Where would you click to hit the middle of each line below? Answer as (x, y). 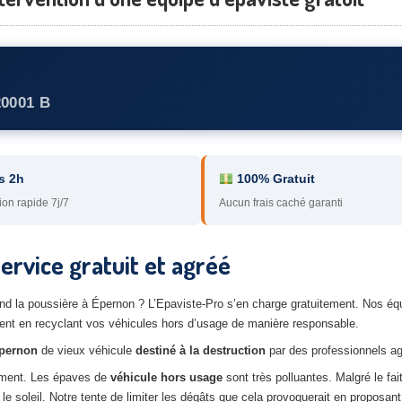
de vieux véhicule (87, 350)
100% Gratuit (274, 179)
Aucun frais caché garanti (281, 203)
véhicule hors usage (166, 377)
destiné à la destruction (201, 350)
